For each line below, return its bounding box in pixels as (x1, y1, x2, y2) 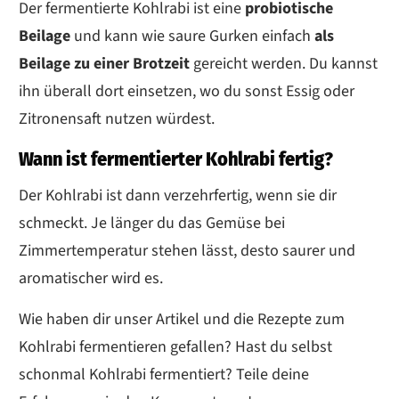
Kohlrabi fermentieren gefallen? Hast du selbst (19, 335, 332, 358)
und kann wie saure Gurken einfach (74, 24, 314, 47)
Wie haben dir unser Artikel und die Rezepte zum (19, 307, 345, 330)
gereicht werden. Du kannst (193, 52, 378, 75)
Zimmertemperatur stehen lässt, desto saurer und (19, 239, 355, 262)
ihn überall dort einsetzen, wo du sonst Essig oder (19, 79, 354, 102)
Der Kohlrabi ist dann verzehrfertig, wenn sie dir (19, 183, 337, 207)
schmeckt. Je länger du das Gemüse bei (19, 211, 285, 234)
